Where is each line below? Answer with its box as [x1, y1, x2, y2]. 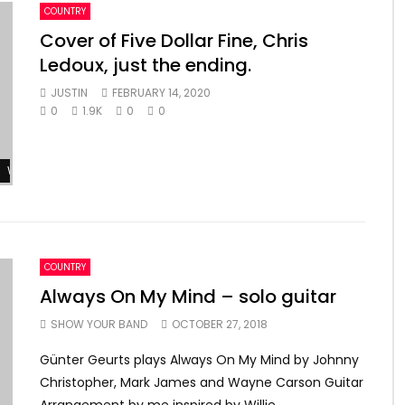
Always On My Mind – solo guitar [40, 284, 336, 309]
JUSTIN [51, 84, 88, 100]
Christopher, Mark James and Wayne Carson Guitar [40, 373, 363, 391]
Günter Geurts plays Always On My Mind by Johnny [40, 351, 359, 369]
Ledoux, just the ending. [40, 52, 251, 78]
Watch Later [7, 162, 73, 178]
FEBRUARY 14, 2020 [112, 84, 211, 100]
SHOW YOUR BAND [51, 316, 147, 332]
